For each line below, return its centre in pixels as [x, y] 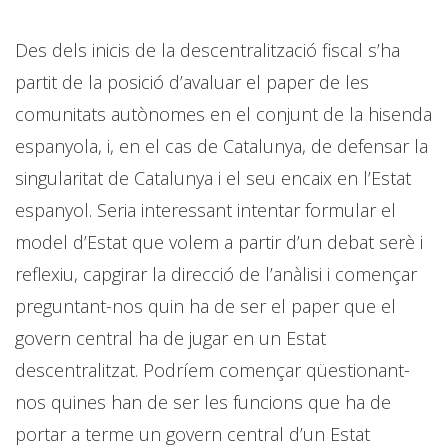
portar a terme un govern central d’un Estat [192, 433]
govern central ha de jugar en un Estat [170, 337]
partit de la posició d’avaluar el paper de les [192, 81]
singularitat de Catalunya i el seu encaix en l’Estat [213, 177]
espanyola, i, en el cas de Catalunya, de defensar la [221, 145]
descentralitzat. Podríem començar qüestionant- [212, 369]
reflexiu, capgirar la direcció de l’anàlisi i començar [216, 273]
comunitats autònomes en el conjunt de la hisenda [223, 113]
